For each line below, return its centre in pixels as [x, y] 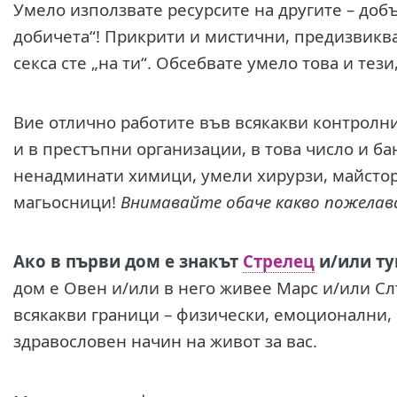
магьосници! [66, 202]
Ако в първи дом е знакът [128, 261]
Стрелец [278, 261]
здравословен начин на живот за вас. [165, 341]
